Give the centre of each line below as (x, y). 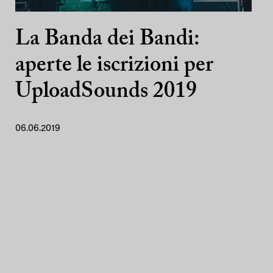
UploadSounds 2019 (106, 92)
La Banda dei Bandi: (107, 40)
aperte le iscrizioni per (114, 66)
